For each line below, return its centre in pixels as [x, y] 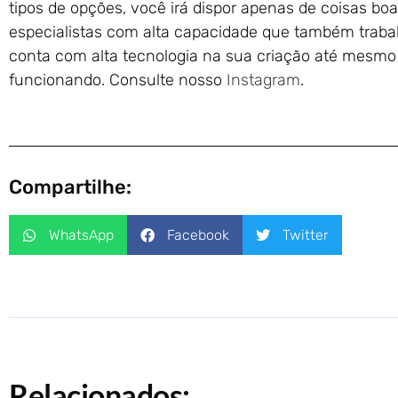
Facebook [198, 235]
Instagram [263, 80]
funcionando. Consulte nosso [118, 80]
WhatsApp [81, 235]
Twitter [306, 235]
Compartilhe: [70, 187]
